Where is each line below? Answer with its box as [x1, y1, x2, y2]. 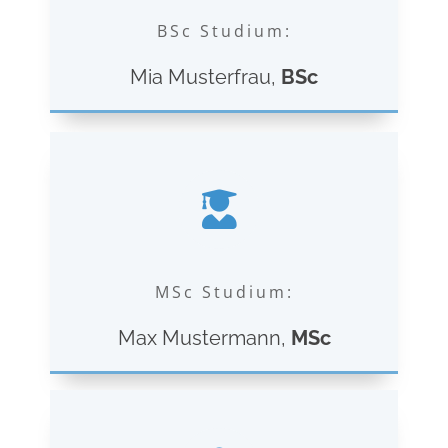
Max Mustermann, [117, 325, 291, 350]
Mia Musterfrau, [130, 64, 281, 89]
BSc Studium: [156, 19, 292, 42]
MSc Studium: [154, 280, 294, 303]
